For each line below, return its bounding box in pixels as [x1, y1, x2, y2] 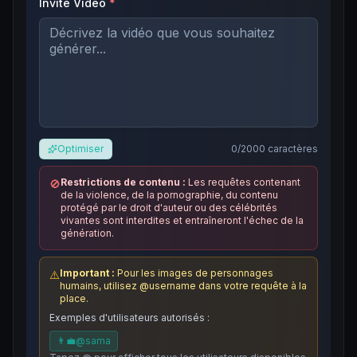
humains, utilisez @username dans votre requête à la [60, 280, 307, 292]
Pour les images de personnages [117, 267, 273, 279]
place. [60, 292, 88, 304]
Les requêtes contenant [188, 176, 300, 188]
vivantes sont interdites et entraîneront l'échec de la [61, 214, 304, 226]
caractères [268, 143, 318, 155]
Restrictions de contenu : [61, 176, 186, 188]
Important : [60, 267, 115, 279]
